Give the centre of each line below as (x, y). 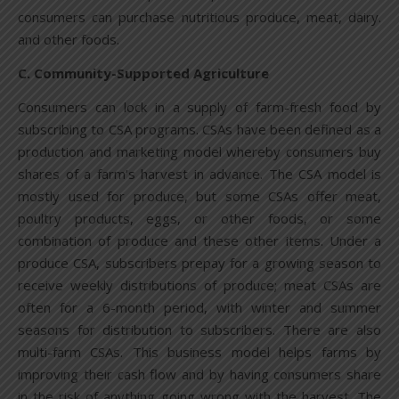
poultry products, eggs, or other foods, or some (199, 219)
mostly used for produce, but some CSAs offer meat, (199, 196)
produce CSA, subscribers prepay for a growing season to (199, 263)
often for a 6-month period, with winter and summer (199, 308)
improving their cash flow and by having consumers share (199, 375)
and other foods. (69, 40)
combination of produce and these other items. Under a (199, 241)
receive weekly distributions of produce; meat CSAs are (199, 285)
